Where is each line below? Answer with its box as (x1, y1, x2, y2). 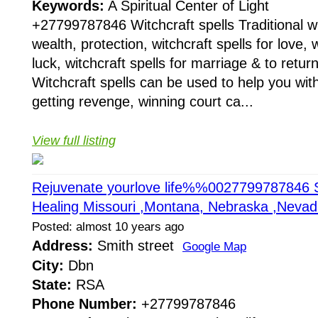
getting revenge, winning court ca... (32, 93, 253, 109)
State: (32, 277, 72, 293)
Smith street (93, 238, 182, 254)
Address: (32, 238, 93, 254)
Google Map (182, 240, 246, 254)
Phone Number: (32, 296, 137, 312)
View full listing (32, 133, 116, 148)
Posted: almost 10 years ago (32, 220, 184, 234)
